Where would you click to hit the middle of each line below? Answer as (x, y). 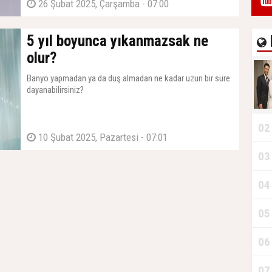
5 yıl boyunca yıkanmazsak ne (117, 41)
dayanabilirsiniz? (55, 90)
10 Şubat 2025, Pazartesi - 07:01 (102, 137)
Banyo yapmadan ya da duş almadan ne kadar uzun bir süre (128, 78)
